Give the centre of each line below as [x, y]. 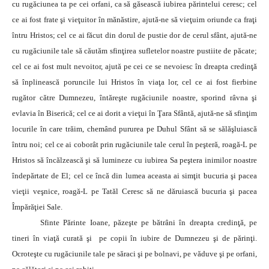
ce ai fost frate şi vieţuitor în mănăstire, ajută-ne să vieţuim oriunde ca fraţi [134, 19]
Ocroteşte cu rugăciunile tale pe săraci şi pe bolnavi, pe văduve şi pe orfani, [134, 253]
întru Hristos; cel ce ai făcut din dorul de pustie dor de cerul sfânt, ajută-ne [134, 35]
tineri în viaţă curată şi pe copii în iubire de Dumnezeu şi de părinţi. [134, 238]
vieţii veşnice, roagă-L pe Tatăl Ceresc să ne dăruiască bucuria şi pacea [134, 191]
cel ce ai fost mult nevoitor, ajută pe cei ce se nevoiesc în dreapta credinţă [134, 66]
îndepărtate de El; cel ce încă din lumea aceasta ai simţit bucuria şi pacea [134, 175]
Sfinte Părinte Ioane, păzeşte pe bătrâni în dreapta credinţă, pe [149, 222]
